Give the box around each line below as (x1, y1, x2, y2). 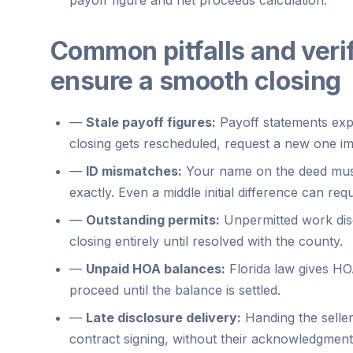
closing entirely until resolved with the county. (69, 232, 343, 249)
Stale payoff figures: (86, 113, 216, 130)
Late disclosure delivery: (86, 309, 241, 325)
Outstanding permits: (86, 211, 220, 228)
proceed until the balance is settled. (69, 281, 281, 298)
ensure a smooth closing (50, 65, 341, 96)
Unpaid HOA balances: (86, 260, 225, 277)
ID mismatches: (86, 162, 182, 179)
